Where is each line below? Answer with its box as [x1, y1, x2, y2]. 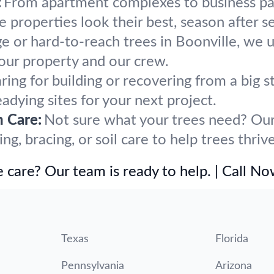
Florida [215, 234, 248, 245]
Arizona [215, 261, 252, 272]
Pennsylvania [61, 261, 124, 272]
